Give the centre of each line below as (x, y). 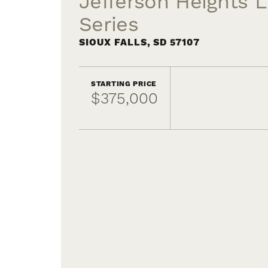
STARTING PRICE (124, 84)
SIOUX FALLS (113, 42)
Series (109, 25)
